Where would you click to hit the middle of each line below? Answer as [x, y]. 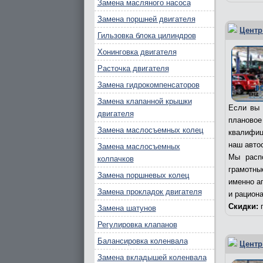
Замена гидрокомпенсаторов [148, 85]
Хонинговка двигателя [137, 52]
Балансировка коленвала [142, 241]
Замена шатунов [127, 208]
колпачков [115, 159]
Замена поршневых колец [143, 175]
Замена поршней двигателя [146, 19]
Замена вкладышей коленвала [152, 257]
